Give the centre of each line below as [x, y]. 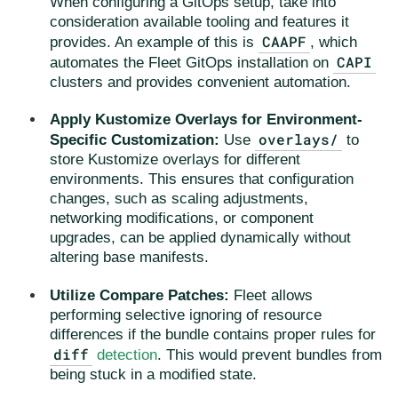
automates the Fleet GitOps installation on [191, 62]
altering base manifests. [129, 258]
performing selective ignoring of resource [186, 314]
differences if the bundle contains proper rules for [213, 334]
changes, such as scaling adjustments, [179, 199]
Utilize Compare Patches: [139, 295]
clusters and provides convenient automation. [200, 82]
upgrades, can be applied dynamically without [200, 238]
